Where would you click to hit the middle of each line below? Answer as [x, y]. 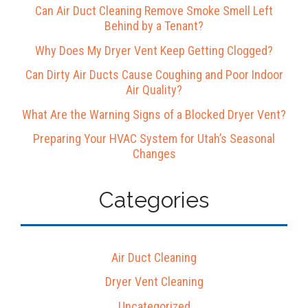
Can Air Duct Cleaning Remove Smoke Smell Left [154, 11]
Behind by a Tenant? [154, 26]
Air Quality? [154, 90]
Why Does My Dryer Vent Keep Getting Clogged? [154, 50]
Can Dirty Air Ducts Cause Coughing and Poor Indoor [154, 75]
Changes [154, 154]
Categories [154, 200]
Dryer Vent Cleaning [154, 282]
